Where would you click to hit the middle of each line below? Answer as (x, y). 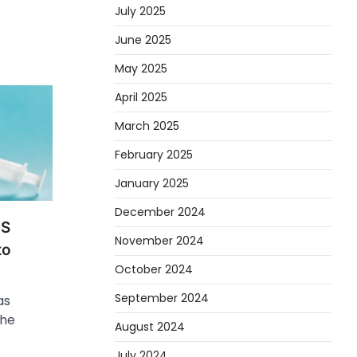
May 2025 (141, 68)
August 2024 (150, 326)
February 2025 (154, 154)
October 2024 (154, 269)
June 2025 (143, 39)
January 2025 (152, 183)
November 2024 (159, 240)
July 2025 (140, 11)
